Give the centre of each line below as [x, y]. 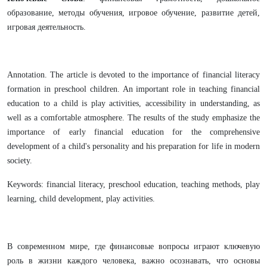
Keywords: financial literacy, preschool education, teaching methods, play [133, 184]
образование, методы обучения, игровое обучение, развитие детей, [133, 13]
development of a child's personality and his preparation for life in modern [133, 146]
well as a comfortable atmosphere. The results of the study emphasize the [133, 118]
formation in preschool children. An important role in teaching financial [133, 89]
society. [20, 161]
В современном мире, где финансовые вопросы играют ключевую [133, 246]
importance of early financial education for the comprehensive [133, 132]
